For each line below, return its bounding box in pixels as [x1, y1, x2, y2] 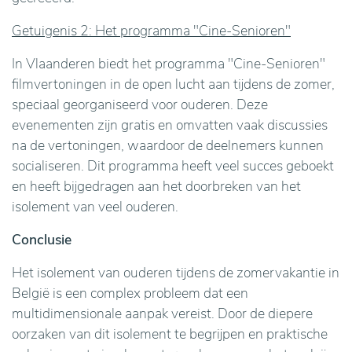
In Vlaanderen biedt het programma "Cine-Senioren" [12, 54, 325, 73]
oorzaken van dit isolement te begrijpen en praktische [12, 324, 328, 343]
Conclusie [12, 230, 71, 249]
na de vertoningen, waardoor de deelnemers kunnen [12, 136, 324, 155]
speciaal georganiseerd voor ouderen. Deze [12, 95, 268, 114]
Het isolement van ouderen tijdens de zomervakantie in [12, 263, 339, 282]
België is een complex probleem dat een [12, 284, 248, 302]
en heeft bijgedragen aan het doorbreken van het [12, 177, 301, 196]
